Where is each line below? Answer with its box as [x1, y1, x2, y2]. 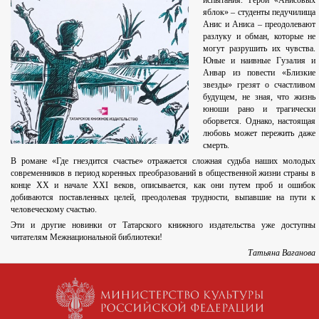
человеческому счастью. [11, 204, 97, 215]
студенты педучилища [235, 7, 316, 18]
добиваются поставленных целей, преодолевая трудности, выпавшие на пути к [11, 192, 315, 203]
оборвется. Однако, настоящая [203, 116, 315, 127]
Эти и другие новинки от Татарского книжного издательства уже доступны [11, 220, 315, 231]
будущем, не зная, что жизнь [203, 92, 315, 103]
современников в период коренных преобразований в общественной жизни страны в [11, 168, 315, 179]
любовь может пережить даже [203, 128, 315, 139]
